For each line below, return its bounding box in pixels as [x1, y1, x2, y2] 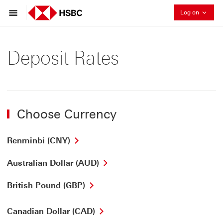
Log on [180, 9, 201, 16]
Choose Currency [17, 107, 116, 121]
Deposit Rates [7, 47, 119, 70]
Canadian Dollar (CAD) [7, 207, 95, 216]
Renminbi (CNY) [7, 136, 70, 145]
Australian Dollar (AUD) [7, 158, 99, 168]
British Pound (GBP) [7, 181, 85, 190]
